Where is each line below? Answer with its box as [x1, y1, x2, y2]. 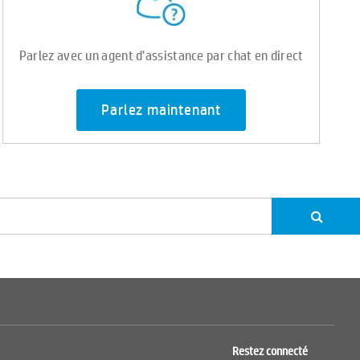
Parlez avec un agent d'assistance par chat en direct [18, 45, 304, 64]
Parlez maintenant [101, 100, 221, 121]
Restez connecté [231, 344, 308, 358]
